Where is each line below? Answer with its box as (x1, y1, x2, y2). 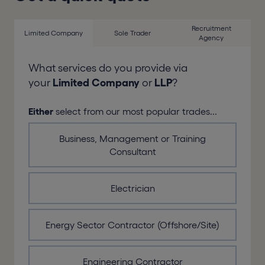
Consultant (109, 146, 156, 157)
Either (28, 106, 53, 117)
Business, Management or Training (59, 133, 206, 144)
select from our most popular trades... (53, 106, 217, 117)
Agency (199, 34, 224, 42)
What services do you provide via (28, 62, 188, 75)
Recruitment (191, 24, 231, 33)
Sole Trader (114, 29, 151, 37)
